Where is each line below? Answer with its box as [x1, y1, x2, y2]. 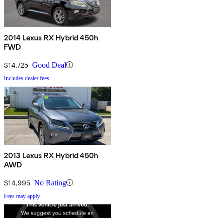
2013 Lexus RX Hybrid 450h [4, 150, 98, 160]
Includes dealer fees [4, 74, 49, 82]
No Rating [34, 178, 66, 187]
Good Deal [32, 60, 66, 69]
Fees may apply [4, 192, 40, 200]
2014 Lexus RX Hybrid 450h [4, 33, 98, 42]
